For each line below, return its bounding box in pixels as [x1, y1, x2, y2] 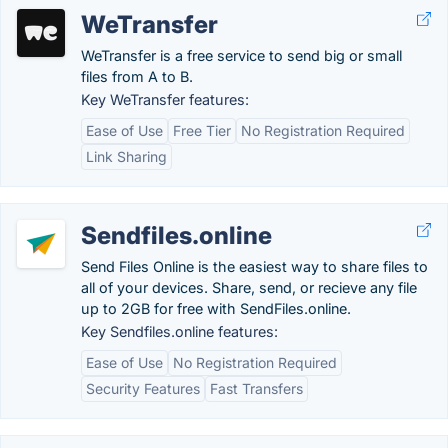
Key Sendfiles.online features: [81, 323, 278, 340]
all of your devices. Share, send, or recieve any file [81, 279, 417, 296]
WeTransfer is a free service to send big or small [81, 47, 402, 64]
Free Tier [173, 122, 231, 139]
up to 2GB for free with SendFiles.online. [81, 300, 351, 317]
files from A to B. [81, 68, 193, 85]
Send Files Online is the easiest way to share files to [81, 258, 428, 275]
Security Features [86, 380, 200, 397]
